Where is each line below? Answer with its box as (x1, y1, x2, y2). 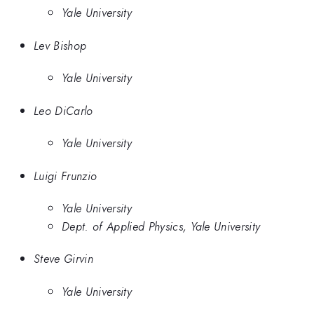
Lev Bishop (34, 36, 87, 54)
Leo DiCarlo (34, 102, 93, 119)
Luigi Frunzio (34, 167, 97, 184)
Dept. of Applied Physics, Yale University (62, 217, 261, 235)
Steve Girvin (34, 250, 93, 268)
